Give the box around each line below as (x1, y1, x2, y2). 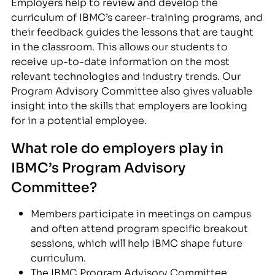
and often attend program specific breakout (31, 220, 249, 234)
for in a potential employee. (11, 112, 147, 126)
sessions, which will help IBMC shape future (31, 234, 243, 249)
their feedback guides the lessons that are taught (11, 23, 254, 38)
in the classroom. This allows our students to (11, 38, 228, 53)
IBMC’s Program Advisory (11, 156, 186, 176)
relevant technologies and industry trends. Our (11, 68, 241, 82)
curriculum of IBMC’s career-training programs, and (11, 9, 263, 23)
